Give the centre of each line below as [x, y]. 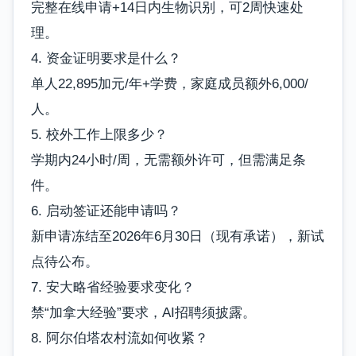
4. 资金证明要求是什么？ [106, 58]
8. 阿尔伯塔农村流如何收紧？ [120, 338]
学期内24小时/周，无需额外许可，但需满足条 [168, 160]
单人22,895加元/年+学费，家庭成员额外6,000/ [170, 83]
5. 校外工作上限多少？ [99, 134]
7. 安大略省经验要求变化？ [113, 287]
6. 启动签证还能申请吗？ [106, 211]
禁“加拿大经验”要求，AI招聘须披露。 [143, 312]
